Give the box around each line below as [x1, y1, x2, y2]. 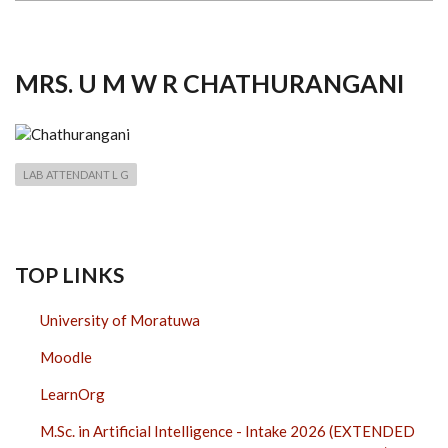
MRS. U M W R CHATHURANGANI [15, 67, 404, 98]
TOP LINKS [15, 262, 124, 288]
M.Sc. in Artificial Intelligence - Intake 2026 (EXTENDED [40, 422, 415, 441]
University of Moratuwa [40, 311, 200, 330]
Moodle [40, 348, 92, 367]
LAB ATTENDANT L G [23, 168, 129, 182]
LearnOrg [40, 385, 105, 404]
